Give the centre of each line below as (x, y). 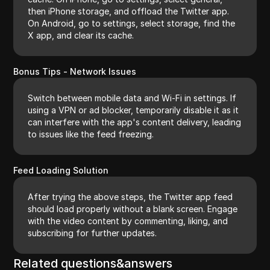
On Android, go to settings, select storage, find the (132, 23)
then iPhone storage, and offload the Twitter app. (129, 11)
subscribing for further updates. (93, 233)
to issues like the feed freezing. (91, 134)
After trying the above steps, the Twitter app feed (130, 196)
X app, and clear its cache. (81, 35)
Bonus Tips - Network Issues (75, 71)
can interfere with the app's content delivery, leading (135, 122)
